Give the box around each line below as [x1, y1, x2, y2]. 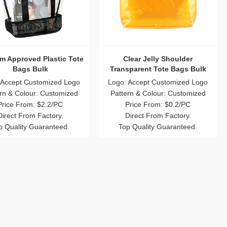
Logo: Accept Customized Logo [108, 78, 208, 87]
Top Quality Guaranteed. [119, 123, 198, 131]
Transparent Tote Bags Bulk [109, 65, 206, 73]
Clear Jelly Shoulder [123, 55, 193, 63]
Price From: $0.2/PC [125, 100, 191, 109]
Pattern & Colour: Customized [110, 89, 206, 98]
